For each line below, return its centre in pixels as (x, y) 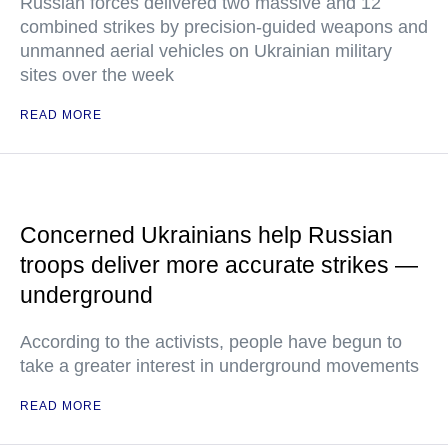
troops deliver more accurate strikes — (219, 265)
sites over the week (97, 75)
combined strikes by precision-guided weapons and (224, 27)
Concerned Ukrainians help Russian (206, 235)
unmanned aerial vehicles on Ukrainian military (206, 51)
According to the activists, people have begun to (211, 342)
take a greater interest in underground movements (219, 366)
